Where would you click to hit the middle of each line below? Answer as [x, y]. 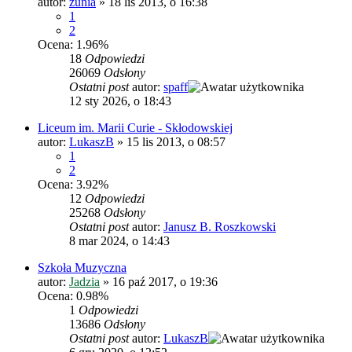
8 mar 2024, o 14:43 [119, 240]
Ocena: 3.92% [73, 184]
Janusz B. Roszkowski [220, 226]
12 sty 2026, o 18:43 [120, 101]
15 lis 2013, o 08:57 [176, 141]
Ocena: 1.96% [73, 44]
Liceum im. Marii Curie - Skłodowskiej [135, 127]
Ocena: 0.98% [73, 295]
